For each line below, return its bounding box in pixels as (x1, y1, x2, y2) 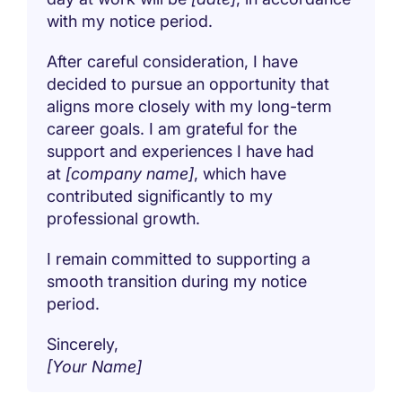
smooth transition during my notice (47, 271, 308, 291)
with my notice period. (47, 11, 214, 31)
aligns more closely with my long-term (47, 96, 333, 116)
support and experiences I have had (47, 141, 315, 161)
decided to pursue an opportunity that (47, 74, 330, 93)
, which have (194, 163, 287, 183)
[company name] (66, 163, 195, 183)
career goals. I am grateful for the (47, 118, 298, 138)
